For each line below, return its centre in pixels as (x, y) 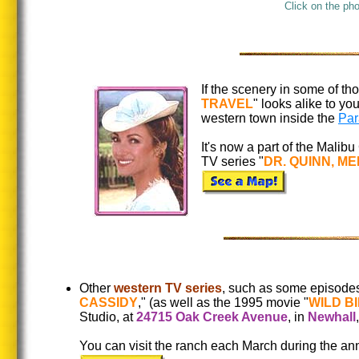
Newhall (332, 317)
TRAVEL (227, 104)
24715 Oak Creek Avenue (212, 317)
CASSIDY (109, 303)
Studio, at (108, 317)
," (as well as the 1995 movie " (223, 303)
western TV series (168, 288)
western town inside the (270, 118)
